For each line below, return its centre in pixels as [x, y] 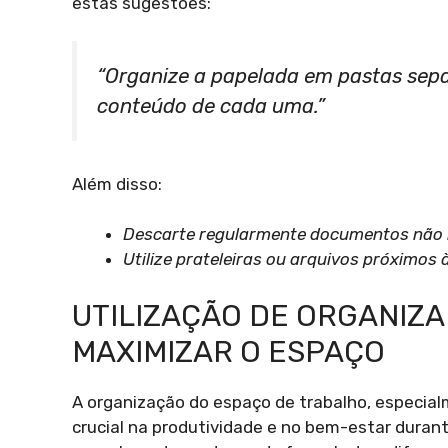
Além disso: [117, 183]
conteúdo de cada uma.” [211, 106]
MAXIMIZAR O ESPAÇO [228, 351]
